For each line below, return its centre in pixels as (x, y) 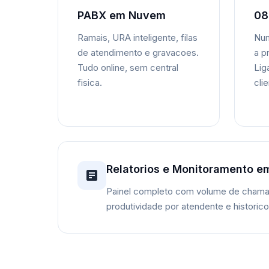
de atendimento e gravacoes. (138, 52)
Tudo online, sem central (128, 67)
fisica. (90, 82)
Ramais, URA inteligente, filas (138, 37)
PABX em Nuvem (122, 15)
